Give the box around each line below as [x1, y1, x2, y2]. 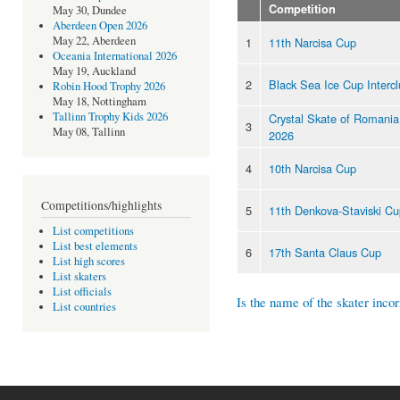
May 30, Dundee [52, 3, 127, 19]
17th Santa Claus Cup [269, 243, 381, 261]
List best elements [52, 238, 137, 254]
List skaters [52, 269, 106, 285]
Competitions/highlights [41, 196, 162, 213]
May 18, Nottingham [52, 94, 146, 110]
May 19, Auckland [52, 63, 136, 79]
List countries [52, 299, 116, 315]
